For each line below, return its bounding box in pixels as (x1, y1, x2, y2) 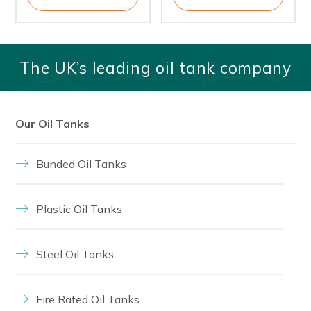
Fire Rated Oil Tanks (36, 292, 140, 306)
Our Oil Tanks (15, 116, 90, 131)
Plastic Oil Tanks (36, 201, 123, 216)
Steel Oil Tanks (36, 246, 115, 261)
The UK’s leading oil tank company (19, 57, 292, 78)
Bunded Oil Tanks (36, 156, 127, 171)
